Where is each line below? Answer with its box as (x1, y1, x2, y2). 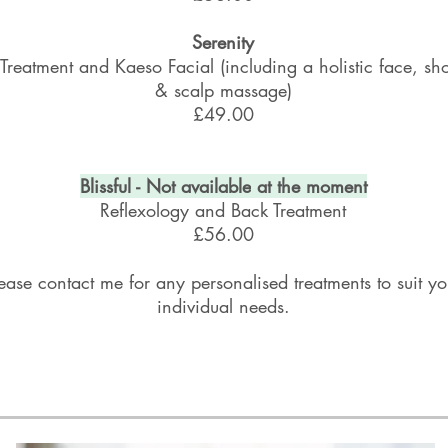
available (180, 174, 251, 198)
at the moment (250, 174, 367, 198)
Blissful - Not (79, 174, 181, 198)
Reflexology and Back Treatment (100, 198, 346, 222)
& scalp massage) (154, 78, 292, 102)
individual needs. (156, 294, 290, 318)
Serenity (192, 30, 254, 54)
